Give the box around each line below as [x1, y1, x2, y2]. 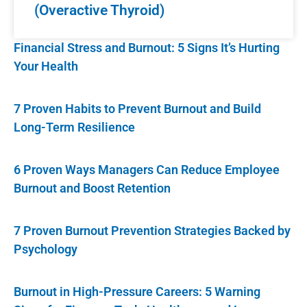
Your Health [14, 59, 78, 74]
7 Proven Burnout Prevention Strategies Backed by [14, 223, 291, 238]
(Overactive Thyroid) [34, 2, 164, 19]
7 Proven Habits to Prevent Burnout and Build [14, 101, 261, 116]
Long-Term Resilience [14, 120, 135, 135]
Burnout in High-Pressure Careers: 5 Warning [14, 284, 260, 299]
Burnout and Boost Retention [14, 181, 171, 196]
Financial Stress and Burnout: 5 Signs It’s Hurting [14, 40, 280, 56]
